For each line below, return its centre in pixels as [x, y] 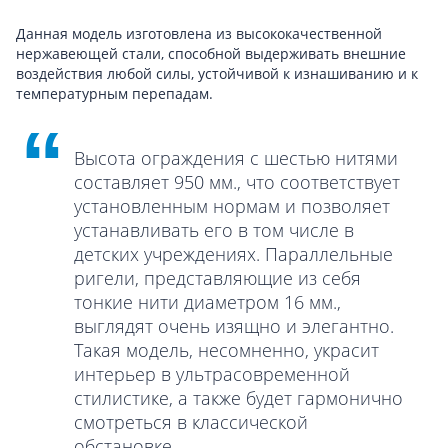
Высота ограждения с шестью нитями [236, 157]
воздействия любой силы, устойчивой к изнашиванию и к [217, 73]
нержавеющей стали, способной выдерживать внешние [211, 53]
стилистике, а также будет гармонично [238, 397]
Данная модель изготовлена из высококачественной [199, 33]
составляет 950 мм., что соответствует [237, 181]
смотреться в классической [191, 421]
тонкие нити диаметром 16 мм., [207, 301]
